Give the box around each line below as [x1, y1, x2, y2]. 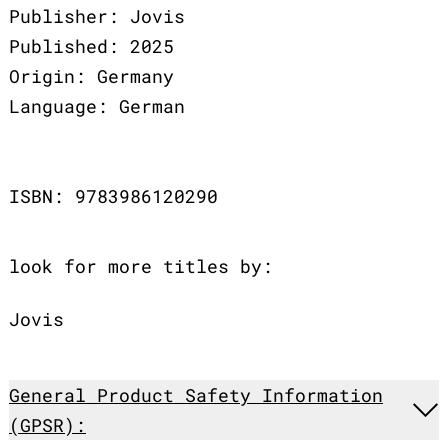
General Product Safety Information [9, 382, 383, 407]
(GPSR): [9, 412, 86, 437]
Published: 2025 [9, 33, 174, 58]
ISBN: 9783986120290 [9, 183, 218, 208]
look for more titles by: [9, 254, 273, 278]
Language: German [9, 93, 185, 118]
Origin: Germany [9, 63, 174, 88]
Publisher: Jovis [9, 3, 185, 28]
